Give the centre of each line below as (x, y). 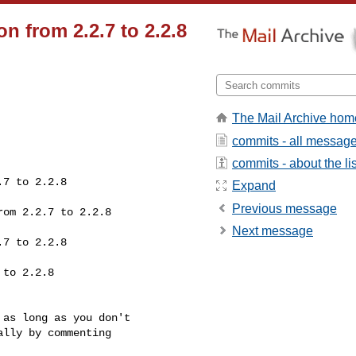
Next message (273, 231)
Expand (254, 186)
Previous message (284, 208)
